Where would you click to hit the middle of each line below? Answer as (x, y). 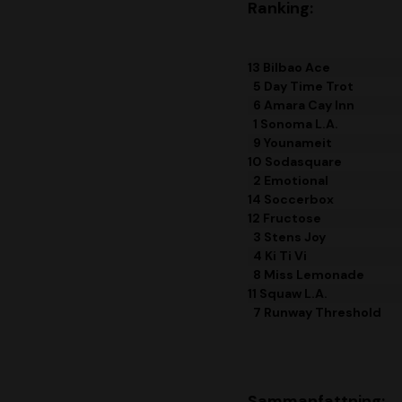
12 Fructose (284, 218)
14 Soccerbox (291, 200)
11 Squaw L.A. (288, 294)
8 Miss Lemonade (306, 275)
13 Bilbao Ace (289, 68)
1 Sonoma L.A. (293, 124)
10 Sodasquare (295, 162)
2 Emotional (288, 181)
